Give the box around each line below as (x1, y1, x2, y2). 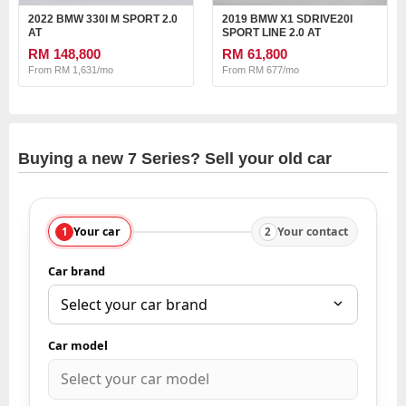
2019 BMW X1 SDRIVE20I (222, 13, 353, 26)
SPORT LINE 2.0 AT (222, 26, 321, 40)
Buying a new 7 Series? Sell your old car (18, 150, 332, 169)
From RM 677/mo (222, 64, 299, 76)
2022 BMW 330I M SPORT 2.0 (28, 13, 178, 26)
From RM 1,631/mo (28, 64, 113, 76)
